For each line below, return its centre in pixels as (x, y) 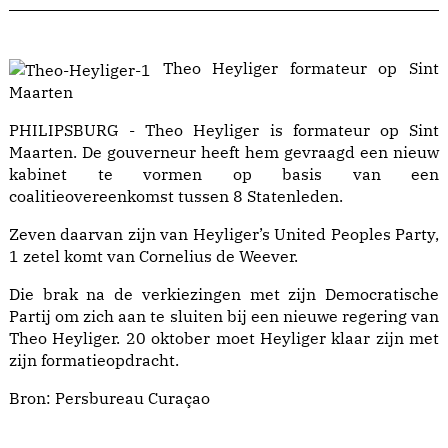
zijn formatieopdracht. (94, 360)
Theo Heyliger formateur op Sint (295, 68)
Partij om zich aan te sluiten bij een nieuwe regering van (224, 316)
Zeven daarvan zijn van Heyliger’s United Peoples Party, (224, 234)
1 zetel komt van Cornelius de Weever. (153, 256)
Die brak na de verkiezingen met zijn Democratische (224, 294)
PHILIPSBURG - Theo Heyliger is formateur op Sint (224, 130)
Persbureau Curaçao (132, 398)
